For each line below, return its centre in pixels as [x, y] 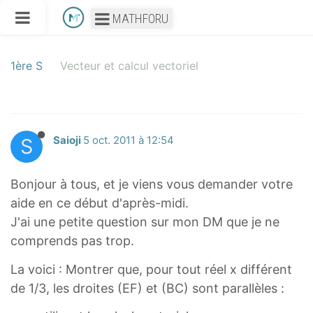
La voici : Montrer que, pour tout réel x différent [151, 269]
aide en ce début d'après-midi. [100, 203]
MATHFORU [140, 19]
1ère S [27, 66]
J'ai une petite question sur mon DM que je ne [145, 222]
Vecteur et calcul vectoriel [129, 66]
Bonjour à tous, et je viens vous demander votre [152, 184]
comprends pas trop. [72, 241]
